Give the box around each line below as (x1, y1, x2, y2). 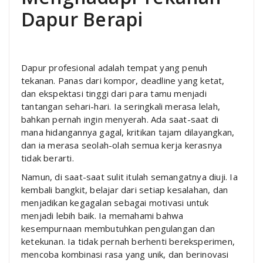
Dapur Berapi (21, 6, 143, 32)
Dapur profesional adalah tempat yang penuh (21, 61, 208, 73)
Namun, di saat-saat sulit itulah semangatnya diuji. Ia (21, 170, 238, 183)
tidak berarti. (21, 151, 74, 164)
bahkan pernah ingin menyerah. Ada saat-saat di (21, 113, 219, 125)
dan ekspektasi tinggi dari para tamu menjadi (21, 87, 207, 99)
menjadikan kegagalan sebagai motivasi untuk (21, 196, 209, 208)
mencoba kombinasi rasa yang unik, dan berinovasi (21, 248, 229, 260)
